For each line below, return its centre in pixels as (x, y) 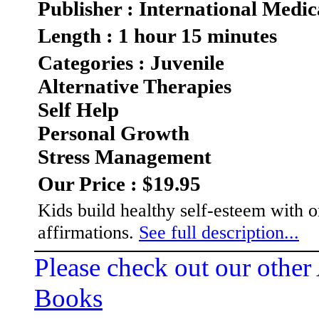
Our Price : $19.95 (119, 184)
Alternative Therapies (135, 87)
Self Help (78, 110)
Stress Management (125, 157)
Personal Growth (114, 134)
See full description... (219, 232)
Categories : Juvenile (131, 63)
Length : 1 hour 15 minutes (157, 36)
